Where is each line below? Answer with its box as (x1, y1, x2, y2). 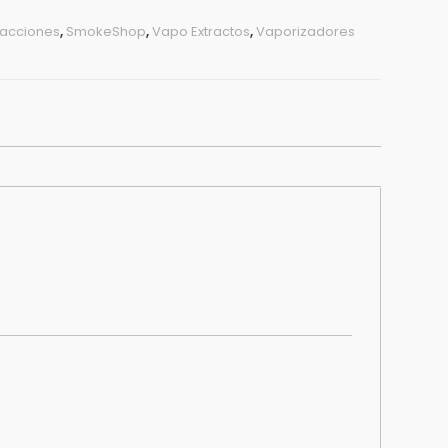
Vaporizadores (255, 22, 355, 41)
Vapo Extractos (151, 22, 250, 41)
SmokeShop (65, 22, 146, 41)
